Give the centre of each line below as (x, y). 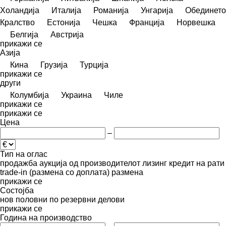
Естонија (64, 22)
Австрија (67, 34)
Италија (66, 10)
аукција (53, 163)
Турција (94, 65)
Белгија (24, 34)
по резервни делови (87, 199)
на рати (210, 163)
